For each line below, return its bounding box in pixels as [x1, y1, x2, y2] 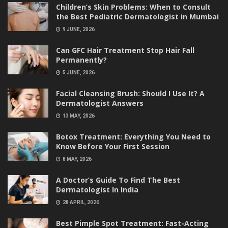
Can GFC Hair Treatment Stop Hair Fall [56, 45, 194, 55]
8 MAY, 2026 [62, 156, 92, 162]
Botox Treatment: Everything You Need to [56, 131, 211, 141]
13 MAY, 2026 [62, 112, 95, 119]
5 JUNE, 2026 [62, 69, 95, 75]
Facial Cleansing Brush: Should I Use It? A [56, 88, 205, 98]
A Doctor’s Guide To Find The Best [56, 175, 180, 185]
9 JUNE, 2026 [62, 26, 95, 32]
